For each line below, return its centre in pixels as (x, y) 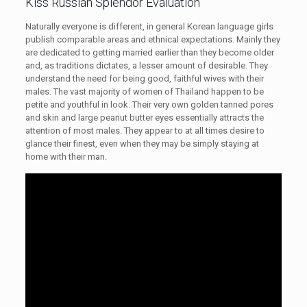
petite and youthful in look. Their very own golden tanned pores (149, 105)
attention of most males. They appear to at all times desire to (145, 131)
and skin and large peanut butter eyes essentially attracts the (144, 118)
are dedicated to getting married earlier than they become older (149, 52)
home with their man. (66, 157)
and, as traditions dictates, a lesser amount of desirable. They (146, 65)
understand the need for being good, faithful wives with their (144, 78)
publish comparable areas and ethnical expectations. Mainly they (152, 39)
